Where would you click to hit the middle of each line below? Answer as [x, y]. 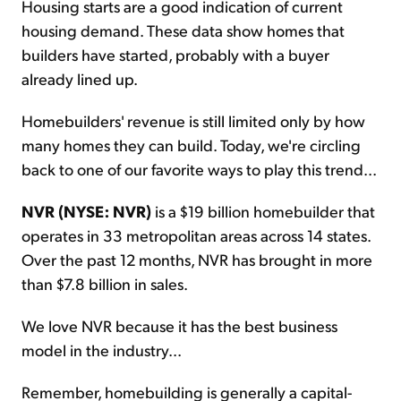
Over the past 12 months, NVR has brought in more [197, 260]
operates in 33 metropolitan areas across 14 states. [196, 235]
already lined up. [80, 79]
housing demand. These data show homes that [183, 30]
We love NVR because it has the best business [179, 326]
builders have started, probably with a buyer [175, 55]
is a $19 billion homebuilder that [263, 211]
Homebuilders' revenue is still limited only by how [193, 121]
